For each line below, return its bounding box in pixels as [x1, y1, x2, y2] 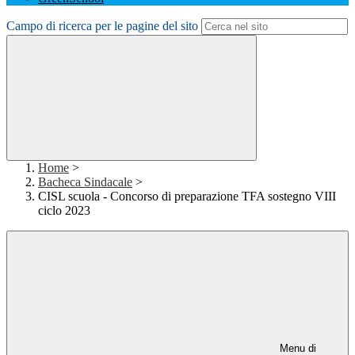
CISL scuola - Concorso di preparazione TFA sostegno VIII [38, 189, 336, 204]
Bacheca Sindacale [38, 175, 132, 189]
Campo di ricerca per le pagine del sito [6, 19, 198, 33]
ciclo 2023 [38, 204, 90, 218]
